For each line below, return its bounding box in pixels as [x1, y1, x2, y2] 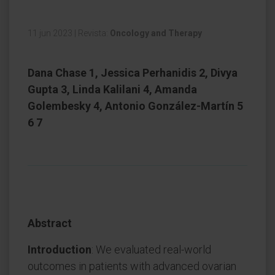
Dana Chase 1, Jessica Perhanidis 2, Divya [28, 66, 238, 79]
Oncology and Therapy [110, 28, 202, 38]
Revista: [78, 28, 110, 38]
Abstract [28, 217, 72, 230]
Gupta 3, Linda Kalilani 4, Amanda [28, 83, 197, 96]
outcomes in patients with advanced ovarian [28, 260, 236, 273]
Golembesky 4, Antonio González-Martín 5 [28, 99, 243, 112]
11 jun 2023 [28, 28, 74, 38]
